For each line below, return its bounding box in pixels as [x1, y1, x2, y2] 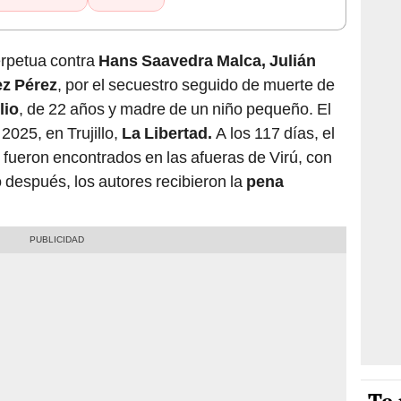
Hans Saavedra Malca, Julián [98, 51, 316, 71]
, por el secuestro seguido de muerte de [57, 75, 335, 95]
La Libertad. [122, 124, 212, 143]
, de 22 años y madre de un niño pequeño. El [19, 99, 331, 119]
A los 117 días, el [212, 124, 335, 143]
